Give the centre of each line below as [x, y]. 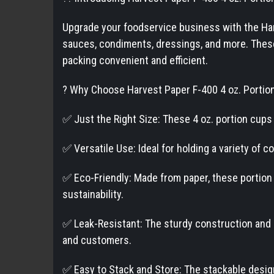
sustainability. [93, 194]
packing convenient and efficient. [135, 60]
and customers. [97, 240]
